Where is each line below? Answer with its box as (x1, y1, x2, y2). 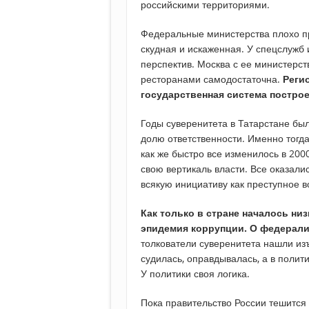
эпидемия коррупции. (141, 221, 247, 235)
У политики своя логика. (141, 267, 250, 281)
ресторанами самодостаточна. (141, 72, 283, 86)
